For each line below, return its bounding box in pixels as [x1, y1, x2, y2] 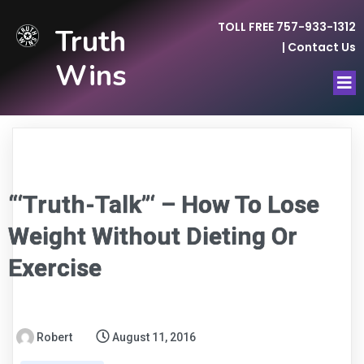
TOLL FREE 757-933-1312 [218, 19, 357, 35]
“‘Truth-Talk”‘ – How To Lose [8, 190, 319, 219]
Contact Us [288, 39, 357, 55]
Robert [37, 331, 72, 344]
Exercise [8, 253, 102, 282]
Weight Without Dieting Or [8, 222, 297, 250]
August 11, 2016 [112, 331, 196, 344]
